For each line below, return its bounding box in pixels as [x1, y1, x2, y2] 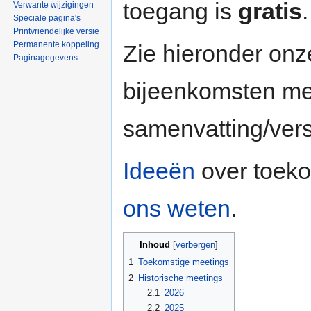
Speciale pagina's [13, 13, 81, 24]
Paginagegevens [13, 53, 78, 63]
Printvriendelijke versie [13, 26, 100, 37]
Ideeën [123, 158, 195, 185]
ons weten [123, 195, 230, 222]
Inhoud [140, 239, 170, 251]
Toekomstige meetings [138, 257, 229, 268]
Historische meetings [138, 272, 223, 283]
